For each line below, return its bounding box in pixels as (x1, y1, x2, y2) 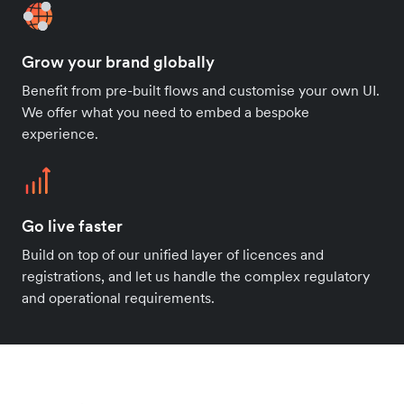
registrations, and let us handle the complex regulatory (22, 266, 370, 285)
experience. (22, 124, 98, 142)
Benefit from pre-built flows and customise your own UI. (22, 80, 380, 99)
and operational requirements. (22, 288, 215, 307)
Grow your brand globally (22, 50, 215, 72)
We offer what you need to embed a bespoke (22, 102, 309, 121)
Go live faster (22, 215, 123, 236)
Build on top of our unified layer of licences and (22, 244, 324, 263)
